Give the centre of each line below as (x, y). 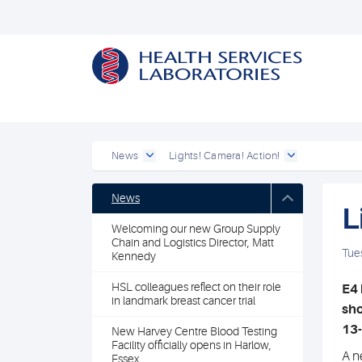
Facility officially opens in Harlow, (192, 345)
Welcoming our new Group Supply (196, 229)
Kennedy (134, 256)
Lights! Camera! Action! (225, 156)
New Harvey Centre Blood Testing (194, 331)
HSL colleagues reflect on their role (196, 287)
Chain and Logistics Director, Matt (193, 242)
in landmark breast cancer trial (183, 301)
